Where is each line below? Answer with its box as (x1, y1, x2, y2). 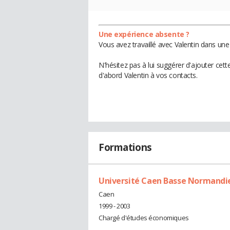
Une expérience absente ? (99, 29, 189, 40)
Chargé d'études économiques (99, 213, 189, 223)
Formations (99, 141, 152, 155)
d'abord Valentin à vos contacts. (99, 70, 198, 81)
